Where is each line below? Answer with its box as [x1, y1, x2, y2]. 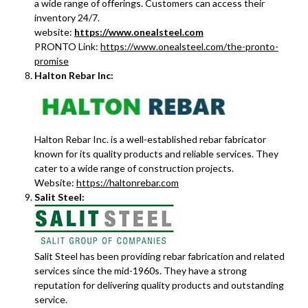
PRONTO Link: [34, 41, 100, 52]
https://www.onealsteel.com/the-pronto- [100, 41, 278, 52]
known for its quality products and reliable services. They [34, 148, 278, 159]
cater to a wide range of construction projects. [34, 162, 234, 174]
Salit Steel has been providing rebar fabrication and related [34, 250, 285, 262]
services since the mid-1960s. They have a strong [34, 265, 247, 276]
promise [34, 55, 69, 67]
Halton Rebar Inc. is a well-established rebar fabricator [34, 133, 266, 145]
